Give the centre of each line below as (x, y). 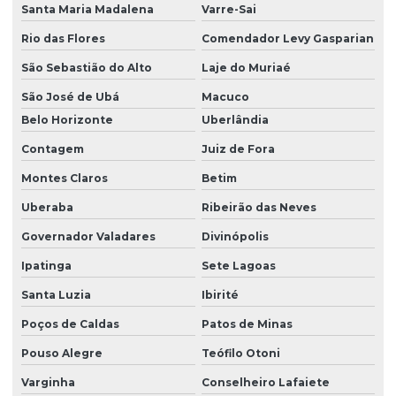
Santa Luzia (56, 295)
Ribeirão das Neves (259, 208)
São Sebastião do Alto (87, 68)
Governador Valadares (88, 237)
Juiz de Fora (238, 149)
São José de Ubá (70, 97)
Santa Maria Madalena (88, 10)
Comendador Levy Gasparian (287, 39)
